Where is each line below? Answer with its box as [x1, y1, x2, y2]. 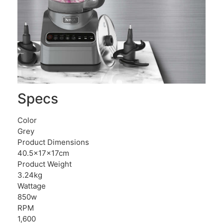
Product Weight [17, 159, 72, 169]
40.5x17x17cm [17, 148, 69, 158]
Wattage [17, 181, 46, 191]
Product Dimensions [17, 137, 89, 147]
